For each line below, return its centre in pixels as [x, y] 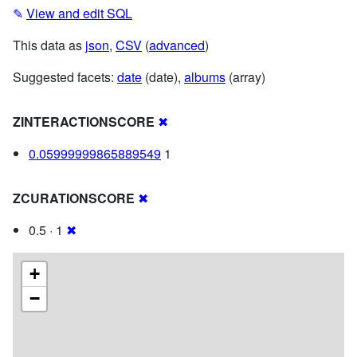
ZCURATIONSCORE [74, 198]
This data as [49, 45]
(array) [245, 76]
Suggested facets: [65, 76]
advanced [177, 45]
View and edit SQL [79, 13]
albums [205, 76]
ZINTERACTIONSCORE [84, 121]
